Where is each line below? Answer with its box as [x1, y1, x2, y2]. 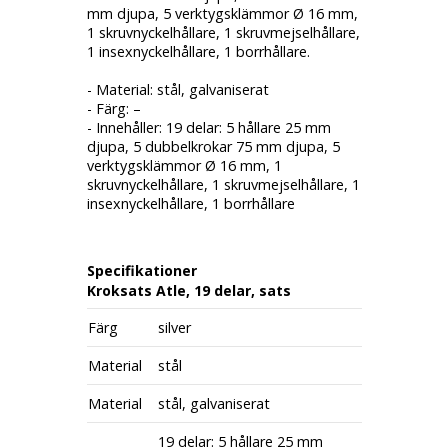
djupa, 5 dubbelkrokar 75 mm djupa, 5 [86, 137, 340, 156]
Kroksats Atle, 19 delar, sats [86, 281, 291, 300]
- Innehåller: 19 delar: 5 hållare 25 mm [86, 118, 331, 137]
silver [157, 318, 191, 337]
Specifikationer [86, 261, 197, 280]
